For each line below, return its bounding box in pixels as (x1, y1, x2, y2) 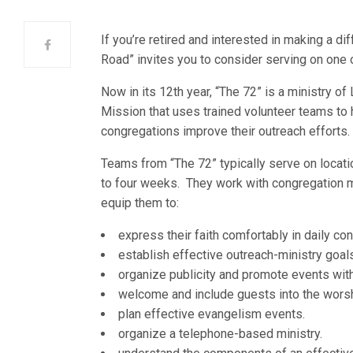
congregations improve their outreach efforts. (101, 124, 351, 139)
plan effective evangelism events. (118, 307, 305, 321)
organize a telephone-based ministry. (118, 326, 322, 341)
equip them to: (101, 195, 180, 210)
